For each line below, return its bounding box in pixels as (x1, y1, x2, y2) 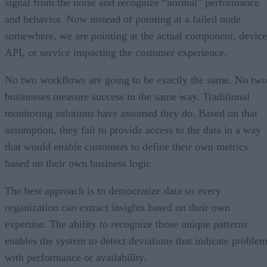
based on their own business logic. (5, 157, 154, 169)
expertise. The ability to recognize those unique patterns (5, 218, 247, 230)
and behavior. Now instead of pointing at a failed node (5, 13, 241, 25)
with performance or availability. (5, 251, 147, 263)
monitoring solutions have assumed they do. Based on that (5, 107, 257, 119)
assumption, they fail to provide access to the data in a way (5, 123, 261, 136)
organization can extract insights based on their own (5, 201, 230, 213)
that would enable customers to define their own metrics (5, 140, 248, 153)
